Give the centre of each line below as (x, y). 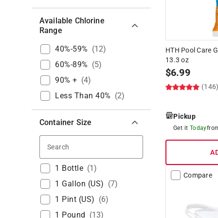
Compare (198, 175)
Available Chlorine (72, 20)
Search (83, 145)
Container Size (66, 122)
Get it (181, 128)
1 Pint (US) (75, 199)
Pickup (184, 116)
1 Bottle (69, 168)
